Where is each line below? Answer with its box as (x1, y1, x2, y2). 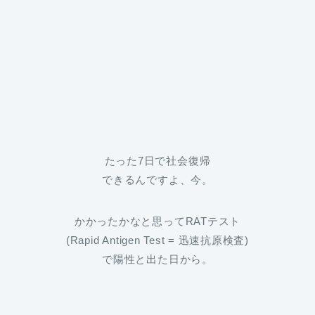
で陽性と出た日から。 (102, 253, 213, 266)
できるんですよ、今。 (102, 174, 213, 186)
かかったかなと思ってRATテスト (74, 215, 241, 228)
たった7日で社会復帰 (104, 155, 211, 167)
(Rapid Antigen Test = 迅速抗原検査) (65, 234, 250, 247)
